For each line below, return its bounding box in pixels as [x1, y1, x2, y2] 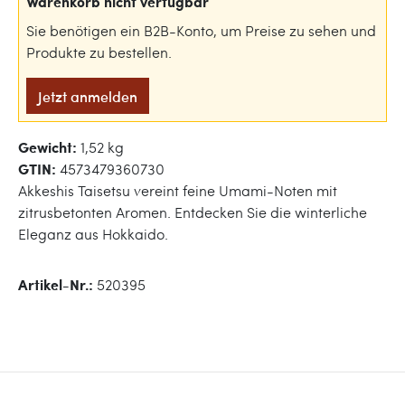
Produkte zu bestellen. [26, 42, 172, 61]
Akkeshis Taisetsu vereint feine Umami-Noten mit [18, 181, 337, 200]
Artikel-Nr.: [18, 274, 97, 295]
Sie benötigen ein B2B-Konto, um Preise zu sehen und [26, 21, 376, 40]
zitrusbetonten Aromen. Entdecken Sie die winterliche [18, 202, 367, 221]
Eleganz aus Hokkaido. [18, 224, 168, 243]
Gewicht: [18, 137, 80, 157]
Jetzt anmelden [38, 86, 137, 106]
